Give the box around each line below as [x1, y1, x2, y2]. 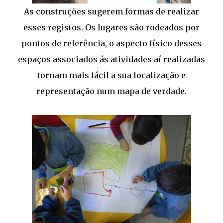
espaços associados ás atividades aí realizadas [18, 54, 205, 64]
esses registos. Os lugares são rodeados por [23, 22, 200, 32]
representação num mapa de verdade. [36, 86, 187, 96]
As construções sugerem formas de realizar [24, 6, 199, 16]
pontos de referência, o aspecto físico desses [21, 38, 202, 48]
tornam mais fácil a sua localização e [37, 70, 186, 80]
